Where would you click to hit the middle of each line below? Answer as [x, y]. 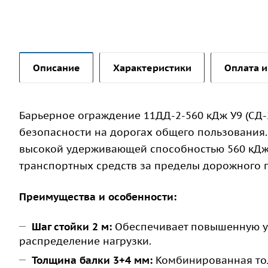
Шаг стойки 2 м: [72, 227]
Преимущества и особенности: [98, 197]
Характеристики [152, 68]
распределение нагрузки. [85, 241]
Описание [57, 68]
